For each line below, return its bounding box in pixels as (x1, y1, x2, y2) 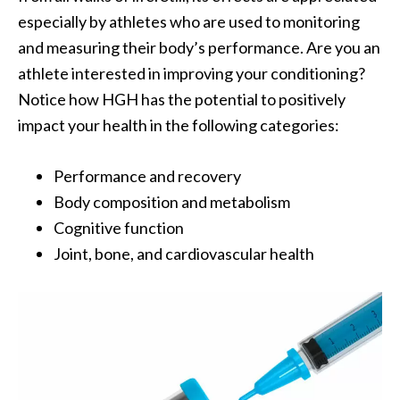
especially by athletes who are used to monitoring (18, 12, 360, 32)
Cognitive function (54, 218, 184, 238)
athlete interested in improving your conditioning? (18, 63, 365, 84)
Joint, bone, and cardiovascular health (54, 244, 314, 264)
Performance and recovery (54, 166, 241, 187)
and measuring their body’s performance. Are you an (18, 37, 380, 58)
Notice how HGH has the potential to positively (18, 89, 346, 110)
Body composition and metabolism (54, 192, 290, 212)
